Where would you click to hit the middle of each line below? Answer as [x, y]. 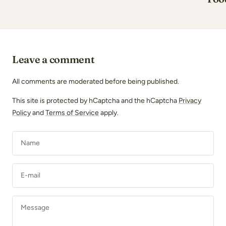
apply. [109, 113]
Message [35, 208]
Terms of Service [72, 113]
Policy [21, 113]
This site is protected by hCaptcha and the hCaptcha [95, 101]
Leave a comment [53, 60]
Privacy [190, 101]
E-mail [31, 176]
